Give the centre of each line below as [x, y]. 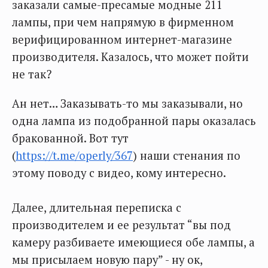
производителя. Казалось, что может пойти [130, 57]
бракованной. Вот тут [70, 138]
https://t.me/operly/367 [74, 156]
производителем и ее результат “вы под [121, 225]
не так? [32, 74]
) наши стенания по [187, 156]
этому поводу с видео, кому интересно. [119, 173]
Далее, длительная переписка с [97, 208]
